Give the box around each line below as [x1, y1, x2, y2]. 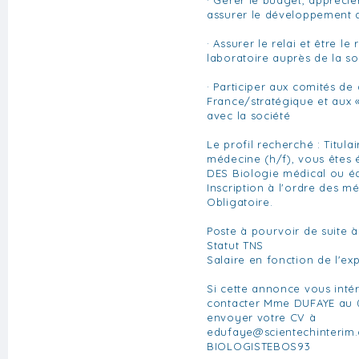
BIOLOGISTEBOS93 [207, 339, 311, 353]
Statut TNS [207, 238, 264, 252]
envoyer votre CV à [207, 310, 317, 324]
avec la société [207, 108, 291, 122]
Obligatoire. [207, 195, 273, 208]
